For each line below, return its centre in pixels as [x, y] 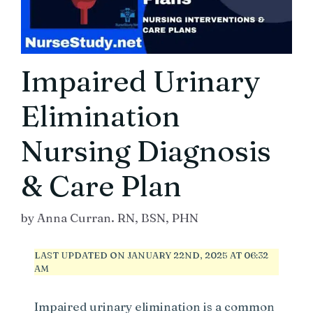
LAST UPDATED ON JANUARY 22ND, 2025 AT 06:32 [152, 255]
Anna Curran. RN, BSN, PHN [118, 218]
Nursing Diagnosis [146, 151]
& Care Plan [101, 185]
